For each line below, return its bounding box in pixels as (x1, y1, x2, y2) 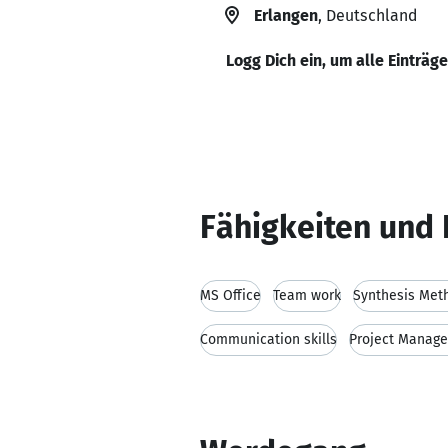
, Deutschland (318, 6, 417, 25)
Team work (273, 287, 341, 304)
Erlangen (254, 6, 318, 25)
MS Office (200, 287, 261, 304)
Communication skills (200, 331, 337, 348)
